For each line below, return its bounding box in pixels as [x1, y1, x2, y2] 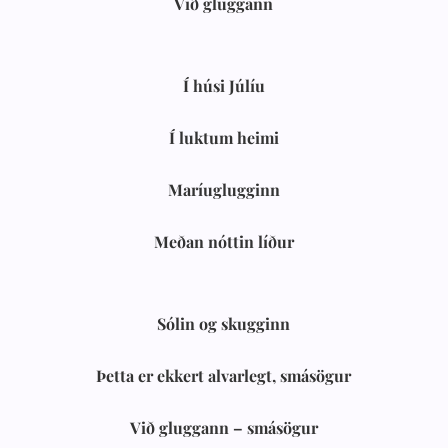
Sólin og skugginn [157, 313, 291, 334]
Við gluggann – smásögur [129, 417, 318, 438]
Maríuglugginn [167, 179, 280, 200]
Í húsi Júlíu [182, 75, 265, 96]
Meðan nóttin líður [153, 231, 294, 252]
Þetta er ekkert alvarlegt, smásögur [96, 365, 352, 386]
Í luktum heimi [168, 127, 279, 148]
